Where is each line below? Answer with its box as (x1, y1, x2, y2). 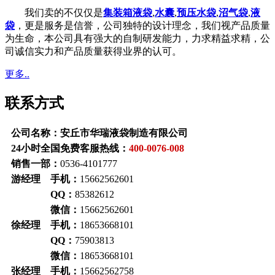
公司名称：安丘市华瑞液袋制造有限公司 (11, 128, 188, 139)
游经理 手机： (11, 174, 80, 185)
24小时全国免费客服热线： (11, 143, 129, 154)
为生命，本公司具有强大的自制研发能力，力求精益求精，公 (5, 33, 270, 44)
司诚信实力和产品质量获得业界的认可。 (5, 46, 182, 57)
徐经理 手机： (11, 220, 80, 231)
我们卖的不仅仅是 (5, 7, 103, 18)
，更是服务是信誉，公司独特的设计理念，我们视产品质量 (15, 20, 270, 31)
